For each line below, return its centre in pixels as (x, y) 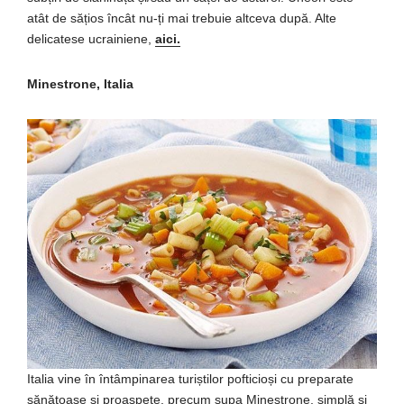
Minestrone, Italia (80, 83)
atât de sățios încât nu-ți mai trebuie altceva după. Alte (182, 18)
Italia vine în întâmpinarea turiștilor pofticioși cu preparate (190, 378)
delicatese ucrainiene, (91, 38)
